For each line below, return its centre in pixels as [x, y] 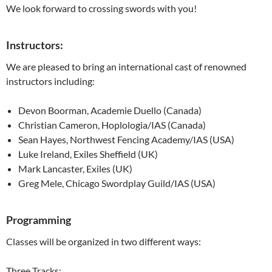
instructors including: [50, 81]
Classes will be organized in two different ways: [104, 242]
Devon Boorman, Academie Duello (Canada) [110, 110]
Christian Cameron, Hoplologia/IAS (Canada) [112, 125]
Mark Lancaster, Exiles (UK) [75, 169]
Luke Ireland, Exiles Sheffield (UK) [88, 154]
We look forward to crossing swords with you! [101, 8]
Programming [39, 220]
